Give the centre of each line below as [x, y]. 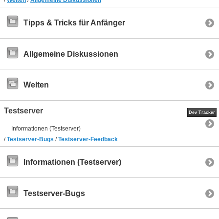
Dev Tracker [202, 113]
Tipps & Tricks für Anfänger [74, 23]
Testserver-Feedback [88, 140]
